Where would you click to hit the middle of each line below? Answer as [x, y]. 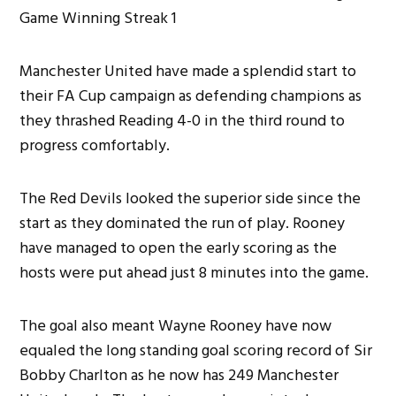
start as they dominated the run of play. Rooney [183, 223]
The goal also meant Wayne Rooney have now [176, 325]
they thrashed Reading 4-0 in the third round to [183, 120]
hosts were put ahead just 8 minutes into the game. [194, 272]
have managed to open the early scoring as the [179, 247]
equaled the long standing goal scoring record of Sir [196, 350]
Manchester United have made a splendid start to [188, 71]
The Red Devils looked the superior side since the [190, 198]
